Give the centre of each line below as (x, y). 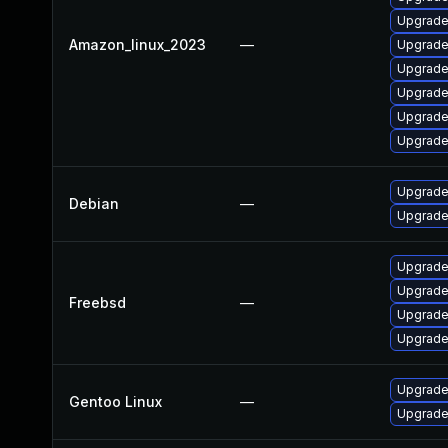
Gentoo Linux (115, 401)
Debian (94, 203)
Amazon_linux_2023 (137, 44)
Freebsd (97, 302)
